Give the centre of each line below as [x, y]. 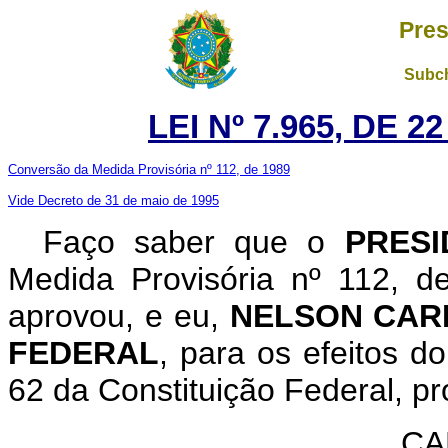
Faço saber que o [194, 242]
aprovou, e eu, [119, 316]
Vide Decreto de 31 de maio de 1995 [113, 200]
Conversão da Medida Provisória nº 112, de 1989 [149, 169]
